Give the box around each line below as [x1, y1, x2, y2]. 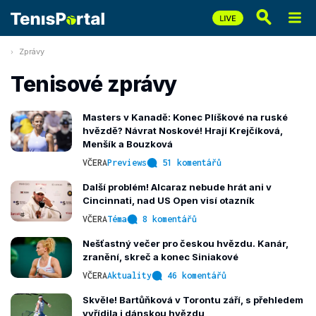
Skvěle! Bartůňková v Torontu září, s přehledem [83, 294, 303, 305]
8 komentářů [142, 214, 197, 224]
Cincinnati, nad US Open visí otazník [83, 195, 255, 206]
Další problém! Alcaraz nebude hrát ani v [83, 181, 272, 193]
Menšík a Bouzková [83, 138, 173, 150]
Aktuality [107, 270, 152, 281]
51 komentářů [162, 157, 221, 168]
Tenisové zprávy [11, 71, 178, 97]
